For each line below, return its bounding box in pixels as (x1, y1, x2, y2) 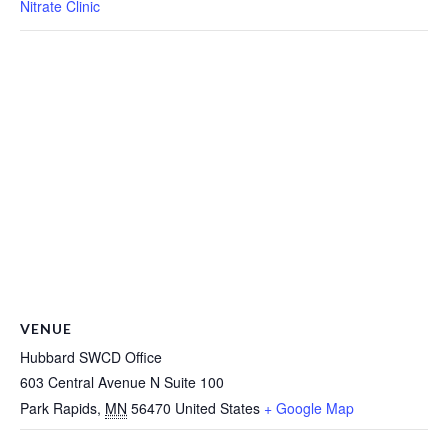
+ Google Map (264, 397, 354, 418)
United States (175, 397, 260, 418)
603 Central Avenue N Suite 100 (20, 371, 224, 392)
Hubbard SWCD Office (20, 346, 162, 367)
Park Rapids (20, 397, 97, 418)
